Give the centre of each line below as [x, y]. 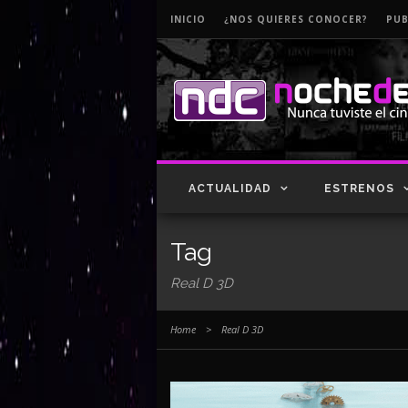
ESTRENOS [359, 189]
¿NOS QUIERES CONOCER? [296, 19]
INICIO [188, 19]
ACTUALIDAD [230, 189]
